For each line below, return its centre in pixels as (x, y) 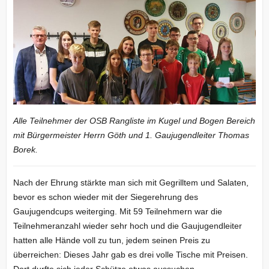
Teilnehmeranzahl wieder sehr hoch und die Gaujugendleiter (127, 226)
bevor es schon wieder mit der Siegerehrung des (105, 197)
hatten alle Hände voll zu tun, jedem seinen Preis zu (111, 240)
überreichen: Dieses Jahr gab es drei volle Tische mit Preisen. (130, 255)
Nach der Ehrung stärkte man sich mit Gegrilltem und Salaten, (131, 183)
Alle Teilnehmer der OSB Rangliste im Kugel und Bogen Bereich (134, 121)
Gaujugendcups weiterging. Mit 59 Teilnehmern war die (117, 212)
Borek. (25, 150)
